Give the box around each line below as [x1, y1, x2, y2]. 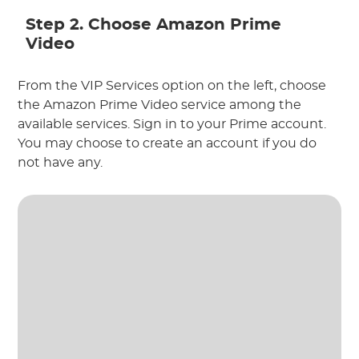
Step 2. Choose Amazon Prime [26, 16, 282, 33]
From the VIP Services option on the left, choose [18, 79, 327, 92]
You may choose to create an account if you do [18, 136, 317, 150]
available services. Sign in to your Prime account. [18, 117, 327, 131]
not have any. [18, 155, 103, 169]
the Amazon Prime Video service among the [18, 98, 302, 111]
